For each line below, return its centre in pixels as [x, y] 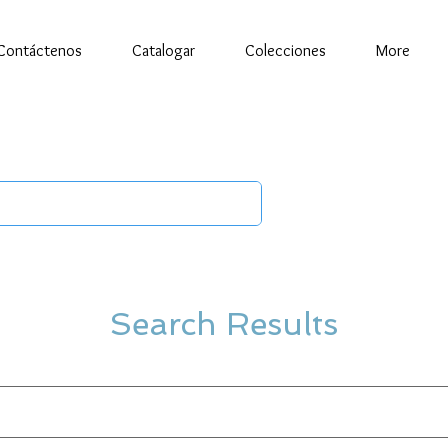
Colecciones [285, 50]
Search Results [224, 324]
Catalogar [163, 50]
